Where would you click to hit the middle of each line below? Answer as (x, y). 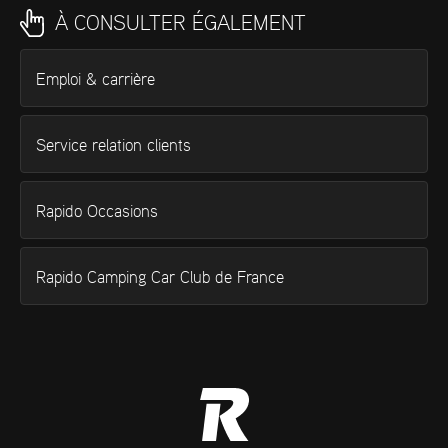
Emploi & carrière (95, 79)
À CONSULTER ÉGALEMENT (180, 23)
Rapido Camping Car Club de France (160, 277)
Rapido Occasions (97, 211)
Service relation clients (113, 145)
